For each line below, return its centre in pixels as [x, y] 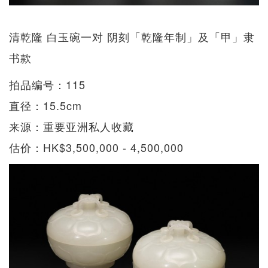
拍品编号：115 [47, 85]
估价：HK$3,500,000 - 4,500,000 [96, 147]
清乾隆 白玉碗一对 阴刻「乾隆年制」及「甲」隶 [132, 37]
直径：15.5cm [45, 106]
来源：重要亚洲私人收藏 [71, 127]
